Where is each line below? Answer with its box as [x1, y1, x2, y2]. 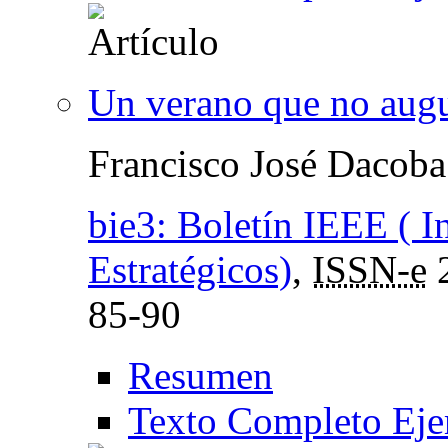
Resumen [128, 353, 273, 397]
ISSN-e [312, 247, 427, 291]
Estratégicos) [88, 247, 292, 291]
